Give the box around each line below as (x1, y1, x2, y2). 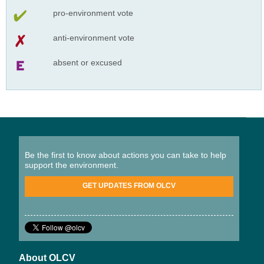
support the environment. (25, 160, 118, 170)
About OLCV (19, 252, 75, 263)
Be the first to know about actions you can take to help (25, 150, 226, 160)
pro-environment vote (52, 8, 133, 18)
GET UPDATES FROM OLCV (82, 181, 176, 190)
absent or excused (52, 57, 122, 67)
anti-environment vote (52, 32, 134, 42)
